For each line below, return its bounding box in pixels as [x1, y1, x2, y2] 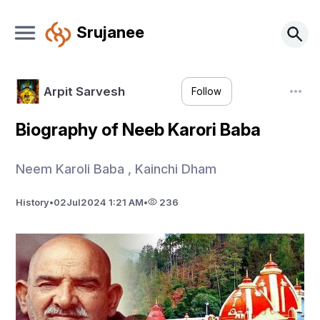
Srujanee [76, 21, 144, 41]
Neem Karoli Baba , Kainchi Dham [16, 161, 217, 176]
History [16, 196, 50, 208]
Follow [191, 86, 222, 98]
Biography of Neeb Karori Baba [16, 119, 261, 140]
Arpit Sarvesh [43, 84, 125, 99]
